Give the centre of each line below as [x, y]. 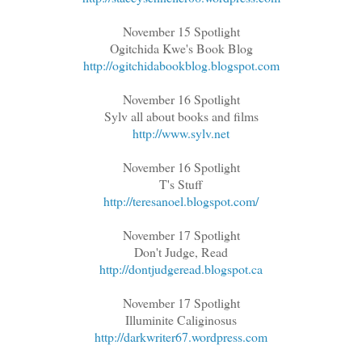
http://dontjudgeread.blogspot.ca [181, 268]
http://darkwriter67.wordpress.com [181, 336]
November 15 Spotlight [181, 31]
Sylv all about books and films [181, 116]
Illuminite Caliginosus [181, 319]
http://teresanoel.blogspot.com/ [181, 200]
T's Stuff [181, 183]
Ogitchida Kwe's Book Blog [181, 48]
